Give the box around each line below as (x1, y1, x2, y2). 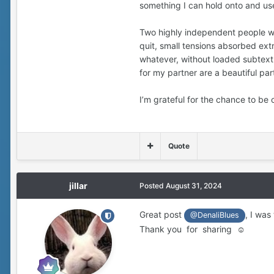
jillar (69, 180, 87, 191)
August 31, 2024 (166, 181, 222, 191)
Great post (139, 209, 184, 220)
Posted (139, 181, 166, 191)
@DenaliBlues (190, 210, 240, 220)
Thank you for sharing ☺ (139, 223, 248, 234)
